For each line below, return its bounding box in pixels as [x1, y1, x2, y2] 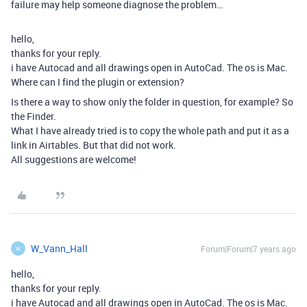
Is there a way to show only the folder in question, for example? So [11, 95, 293, 108]
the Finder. [11, 110, 56, 123]
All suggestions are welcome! [11, 153, 136, 166]
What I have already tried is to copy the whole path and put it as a [11, 124, 289, 137]
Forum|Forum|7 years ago [201, 243, 296, 254]
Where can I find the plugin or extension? [11, 75, 184, 88]
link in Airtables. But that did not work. [11, 138, 176, 151]
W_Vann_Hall [31, 242, 88, 255]
